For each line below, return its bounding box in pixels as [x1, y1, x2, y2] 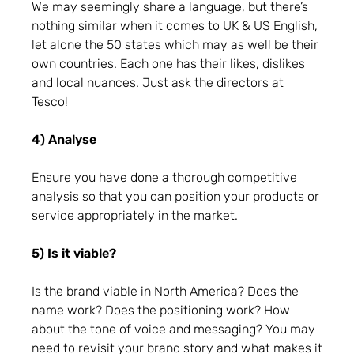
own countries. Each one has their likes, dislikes [32, 55, 305, 71]
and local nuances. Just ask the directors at [32, 74, 284, 90]
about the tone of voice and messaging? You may [32, 321, 315, 337]
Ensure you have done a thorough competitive [32, 169, 297, 185]
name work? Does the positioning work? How [32, 302, 290, 318]
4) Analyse [32, 131, 96, 147]
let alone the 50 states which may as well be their [32, 36, 318, 52]
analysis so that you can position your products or [32, 188, 319, 204]
